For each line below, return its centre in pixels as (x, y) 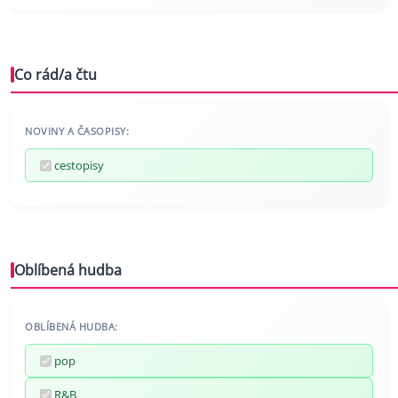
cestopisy (79, 166)
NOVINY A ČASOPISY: (77, 131)
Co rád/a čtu (56, 75)
